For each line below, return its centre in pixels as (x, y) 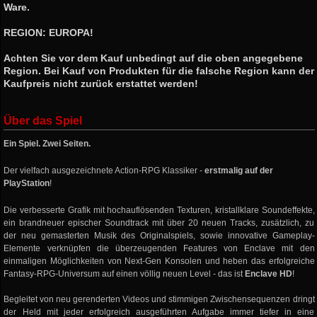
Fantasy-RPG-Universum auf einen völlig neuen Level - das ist (125, 274)
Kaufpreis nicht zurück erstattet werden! (101, 83)
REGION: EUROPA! (49, 33)
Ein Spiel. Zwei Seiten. (47, 144)
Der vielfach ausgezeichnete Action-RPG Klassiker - (104, 171)
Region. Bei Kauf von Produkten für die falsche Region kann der (159, 71)
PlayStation (27, 183)
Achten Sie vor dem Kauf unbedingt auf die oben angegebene (154, 58)
